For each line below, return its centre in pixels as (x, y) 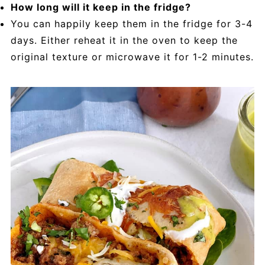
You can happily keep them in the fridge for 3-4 (131, 24)
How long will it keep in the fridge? (101, 7)
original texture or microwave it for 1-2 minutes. (132, 57)
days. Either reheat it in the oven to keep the (124, 41)
